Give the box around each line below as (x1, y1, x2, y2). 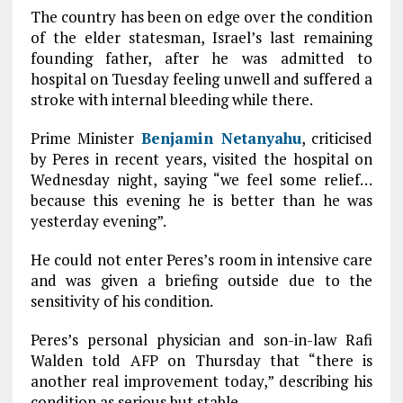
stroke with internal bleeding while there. (30, 89, 313, 110)
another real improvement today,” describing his (30, 371, 373, 391)
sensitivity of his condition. (30, 291, 213, 311)
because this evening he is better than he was (30, 190, 373, 210)
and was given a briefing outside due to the (30, 270, 373, 291)
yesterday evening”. (30, 210, 166, 231)
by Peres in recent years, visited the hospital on (30, 148, 373, 169)
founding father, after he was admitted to (30, 48, 373, 68)
